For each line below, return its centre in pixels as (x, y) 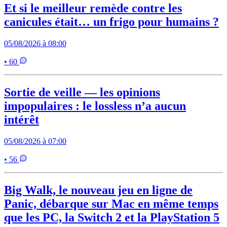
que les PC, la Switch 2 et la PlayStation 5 (112, 217)
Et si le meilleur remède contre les (93, 8)
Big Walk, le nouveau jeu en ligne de (98, 190)
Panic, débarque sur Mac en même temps (111, 203)
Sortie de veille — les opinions (82, 92)
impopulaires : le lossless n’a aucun (95, 106)
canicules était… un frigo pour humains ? (111, 22)
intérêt (22, 119)
